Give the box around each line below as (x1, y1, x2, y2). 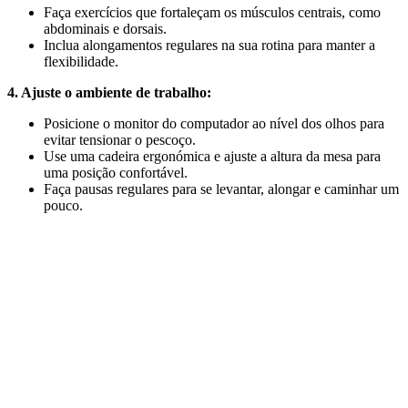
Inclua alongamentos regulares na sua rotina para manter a (44, 36, 375, 53)
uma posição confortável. (44, 164, 188, 180)
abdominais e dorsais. (44, 20, 167, 36)
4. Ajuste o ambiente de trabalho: (7, 84, 211, 100)
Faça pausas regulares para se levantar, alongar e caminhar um (44, 180, 399, 197)
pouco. (44, 197, 83, 213)
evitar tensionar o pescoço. (44, 131, 196, 148)
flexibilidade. (44, 53, 118, 69)
